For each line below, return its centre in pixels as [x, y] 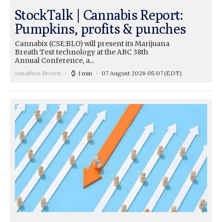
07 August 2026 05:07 [132, 73]
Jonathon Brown [38, 73]
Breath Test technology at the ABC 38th [82, 52]
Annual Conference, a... [55, 60]
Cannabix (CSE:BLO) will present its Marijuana [92, 44]
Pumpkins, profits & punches [101, 28]
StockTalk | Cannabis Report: [99, 14]
